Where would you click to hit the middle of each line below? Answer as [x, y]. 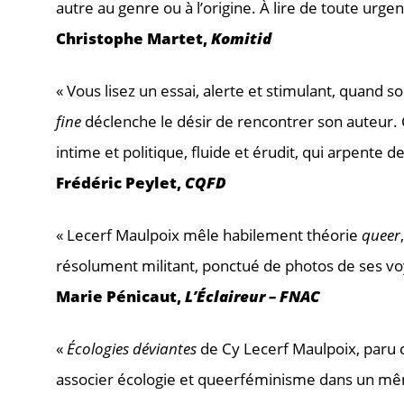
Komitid [241, 38]
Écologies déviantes [132, 348]
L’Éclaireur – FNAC [252, 296]
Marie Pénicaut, [120, 296]
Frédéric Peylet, [120, 182]
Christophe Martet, [133, 38]
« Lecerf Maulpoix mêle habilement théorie [209, 234]
